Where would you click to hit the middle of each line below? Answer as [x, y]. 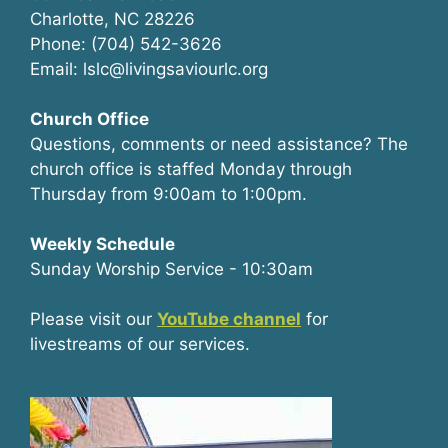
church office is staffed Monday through [191, 168]
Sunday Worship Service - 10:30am [171, 268]
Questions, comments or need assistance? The [219, 143]
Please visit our [93, 318]
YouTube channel [229, 318]
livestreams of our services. [140, 343]
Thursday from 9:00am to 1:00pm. [168, 193]
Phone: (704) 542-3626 [126, 43]
